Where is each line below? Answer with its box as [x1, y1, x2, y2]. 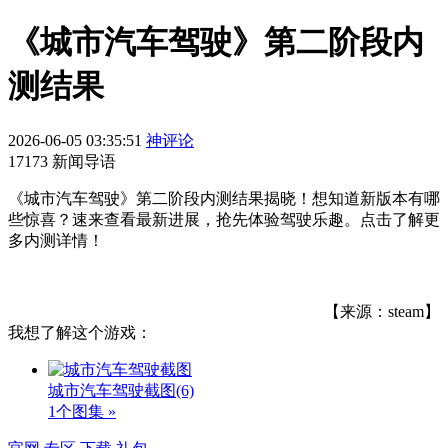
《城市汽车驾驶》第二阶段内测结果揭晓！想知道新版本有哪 [8, 189, 440, 207]
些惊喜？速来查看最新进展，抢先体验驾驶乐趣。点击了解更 [8, 210, 440, 228]
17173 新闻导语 [8, 152, 116, 170]
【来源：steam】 [324, 302, 440, 320]
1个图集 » [48, 402, 116, 420]
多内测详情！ [8, 231, 104, 249]
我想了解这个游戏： [8, 323, 152, 341]
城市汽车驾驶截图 [48, 381, 176, 399]
